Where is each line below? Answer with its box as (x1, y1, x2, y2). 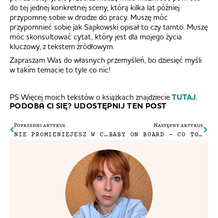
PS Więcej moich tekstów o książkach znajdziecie (10, 91, 172, 102)
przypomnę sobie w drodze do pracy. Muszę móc (10, 12, 168, 22)
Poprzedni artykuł (14, 121, 66, 128)
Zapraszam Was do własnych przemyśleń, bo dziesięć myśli (10, 54, 201, 65)
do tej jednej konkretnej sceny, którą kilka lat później (10, 2, 180, 12)
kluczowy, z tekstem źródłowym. (10, 41, 119, 51)
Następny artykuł (154, 121, 203, 128)
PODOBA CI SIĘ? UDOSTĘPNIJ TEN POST (10, 100, 167, 111)
